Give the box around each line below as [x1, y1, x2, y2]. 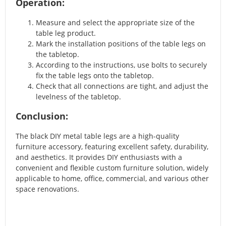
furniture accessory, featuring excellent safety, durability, [16, 142, 208, 152]
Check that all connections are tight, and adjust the [36, 81, 208, 91]
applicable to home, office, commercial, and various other [16, 174, 209, 184]
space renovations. [16, 184, 79, 194]
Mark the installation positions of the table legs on [36, 39, 206, 49]
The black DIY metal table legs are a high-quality [16, 131, 179, 141]
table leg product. [36, 28, 96, 38]
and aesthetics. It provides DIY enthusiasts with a [16, 152, 182, 162]
